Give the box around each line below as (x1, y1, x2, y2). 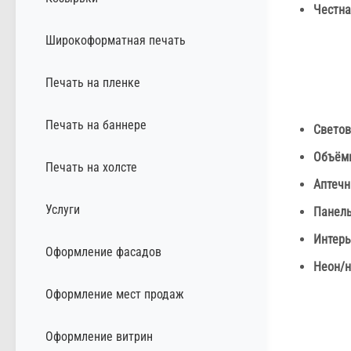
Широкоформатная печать (45, 32, 186, 48)
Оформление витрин (45, 328, 153, 344)
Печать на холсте (45, 159, 137, 175)
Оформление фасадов (45, 244, 161, 259)
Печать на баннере (45, 117, 147, 132)
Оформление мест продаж (45, 286, 184, 302)
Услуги (45, 201, 80, 217)
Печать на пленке (45, 74, 140, 90)
